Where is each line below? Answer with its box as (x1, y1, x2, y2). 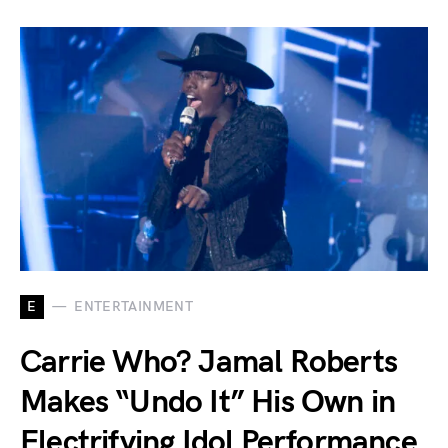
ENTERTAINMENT (74, 298, 193, 316)
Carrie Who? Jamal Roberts (20, 342, 398, 382)
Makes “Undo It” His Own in (20, 382, 396, 422)
